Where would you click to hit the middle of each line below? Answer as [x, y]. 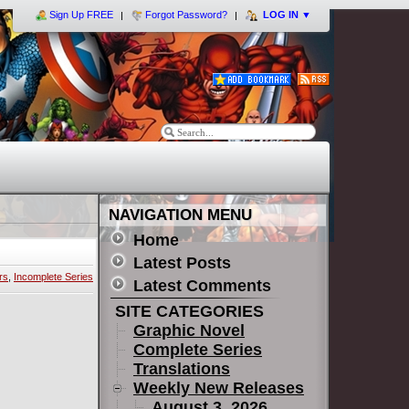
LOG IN [281, 15]
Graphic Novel [189, 330]
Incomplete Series [53, 277]
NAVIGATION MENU [180, 215]
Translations [182, 369]
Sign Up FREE [81, 15]
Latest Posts [182, 263]
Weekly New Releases [219, 388]
